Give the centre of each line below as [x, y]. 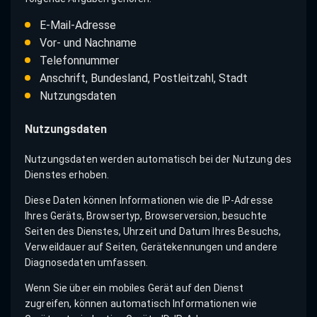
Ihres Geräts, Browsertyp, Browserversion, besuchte [146, 215]
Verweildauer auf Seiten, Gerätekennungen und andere [151, 247]
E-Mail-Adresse [77, 25]
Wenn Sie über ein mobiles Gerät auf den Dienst [134, 288]
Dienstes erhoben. [67, 174]
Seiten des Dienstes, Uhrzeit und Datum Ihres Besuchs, [153, 231]
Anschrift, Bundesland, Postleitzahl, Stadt [143, 78]
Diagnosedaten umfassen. [87, 262]
